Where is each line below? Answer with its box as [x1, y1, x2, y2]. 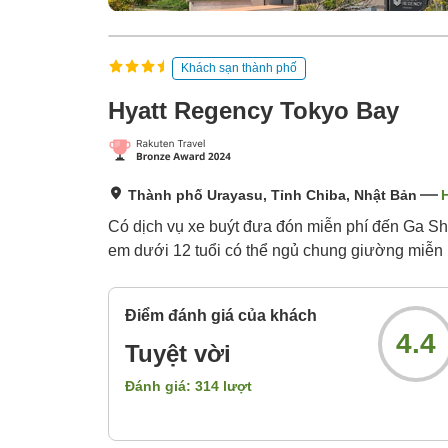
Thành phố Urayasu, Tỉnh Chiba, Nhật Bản [128, 187, 417, 204]
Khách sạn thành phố [181, 60, 297, 75]
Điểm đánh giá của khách [125, 307, 317, 325]
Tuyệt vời [125, 340, 231, 368]
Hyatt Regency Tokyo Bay [108, 97, 399, 125]
